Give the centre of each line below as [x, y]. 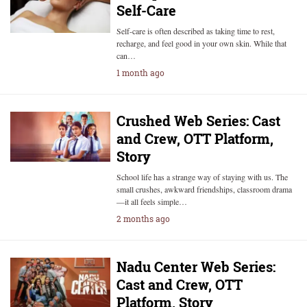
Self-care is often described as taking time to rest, [195, 31]
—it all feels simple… [151, 201]
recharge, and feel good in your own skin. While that [201, 43]
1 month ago [140, 73]
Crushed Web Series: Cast [198, 121]
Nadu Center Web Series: [196, 267]
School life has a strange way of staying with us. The [202, 177]
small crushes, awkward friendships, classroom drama [204, 189]
